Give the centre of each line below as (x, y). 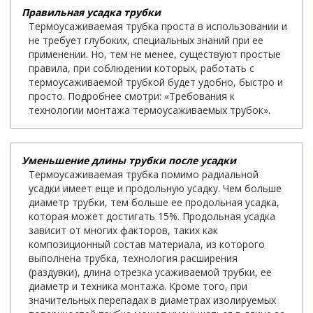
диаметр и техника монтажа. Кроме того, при (138, 286)
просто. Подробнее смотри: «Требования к (132, 96)
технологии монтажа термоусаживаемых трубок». (150, 110)
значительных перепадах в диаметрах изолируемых (152, 300)
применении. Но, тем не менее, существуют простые (155, 54)
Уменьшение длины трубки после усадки (129, 160)
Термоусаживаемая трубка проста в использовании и (158, 26)
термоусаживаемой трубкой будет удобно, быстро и (156, 82)
